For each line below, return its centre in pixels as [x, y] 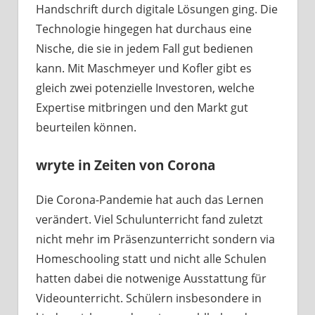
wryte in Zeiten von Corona [126, 165]
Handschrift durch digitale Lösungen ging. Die [157, 9]
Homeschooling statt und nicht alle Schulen [151, 259]
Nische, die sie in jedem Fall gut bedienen [144, 49]
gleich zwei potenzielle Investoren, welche [145, 88]
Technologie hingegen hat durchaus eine [144, 29]
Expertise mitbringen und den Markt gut [142, 108]
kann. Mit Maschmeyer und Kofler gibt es [144, 69]
